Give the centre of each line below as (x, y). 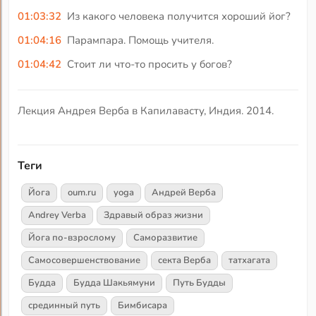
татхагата (250, 260)
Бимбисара (143, 305)
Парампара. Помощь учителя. (140, 40)
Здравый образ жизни (154, 215)
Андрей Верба (184, 192)
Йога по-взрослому (72, 237)
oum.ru (82, 192)
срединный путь (65, 305)
